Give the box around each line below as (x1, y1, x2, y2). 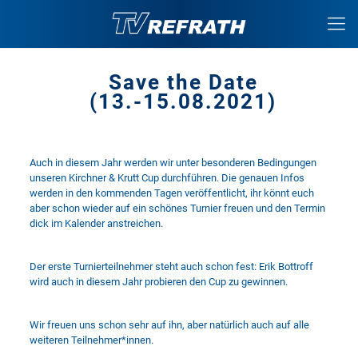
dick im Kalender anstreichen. (29, 217, 163, 229)
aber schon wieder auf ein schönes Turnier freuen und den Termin (29, 202, 325, 214)
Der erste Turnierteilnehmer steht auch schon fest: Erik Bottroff (29, 261, 313, 272)
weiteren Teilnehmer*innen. (29, 334, 153, 346)
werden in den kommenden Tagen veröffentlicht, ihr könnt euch (29, 187, 314, 199)
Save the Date (108, 70, 258, 94)
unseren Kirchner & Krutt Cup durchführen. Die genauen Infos (29, 172, 304, 184)
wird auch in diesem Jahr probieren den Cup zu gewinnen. (29, 276, 288, 288)
